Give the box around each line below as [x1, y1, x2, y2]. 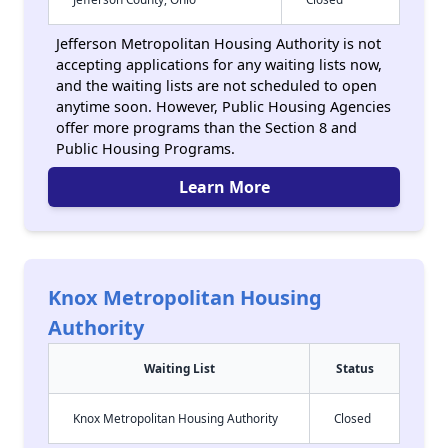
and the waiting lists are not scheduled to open [56, 76, 377, 95]
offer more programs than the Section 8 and [56, 118, 357, 137]
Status [335, 360, 374, 376]
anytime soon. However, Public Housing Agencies [56, 97, 391, 116]
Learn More [178, 176, 270, 198]
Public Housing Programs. [56, 139, 235, 158]
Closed [334, 410, 371, 426]
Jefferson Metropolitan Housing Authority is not [56, 34, 381, 53]
